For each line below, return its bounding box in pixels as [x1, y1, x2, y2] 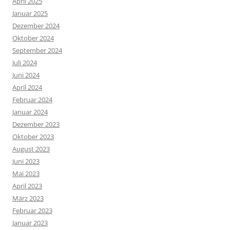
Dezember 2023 [12, 120, 60, 129]
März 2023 [12, 194, 44, 203]
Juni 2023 [12, 157, 40, 166]
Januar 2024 [12, 107, 48, 117]
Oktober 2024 [12, 33, 54, 43]
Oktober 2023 [12, 132, 54, 142]
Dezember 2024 [12, 21, 60, 31]
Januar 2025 [12, 9, 48, 18]
